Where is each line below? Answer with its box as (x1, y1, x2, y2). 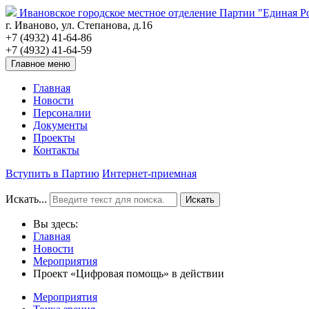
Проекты (33, 132, 75, 143)
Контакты (33, 144, 79, 156)
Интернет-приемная (102, 168, 197, 179)
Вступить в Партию (6, 168, 99, 179)
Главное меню (11, 59, 70, 69)
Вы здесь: (33, 218, 83, 230)
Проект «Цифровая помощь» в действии (33, 268, 224, 279)
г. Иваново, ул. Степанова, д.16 (6, 19, 152, 31)
